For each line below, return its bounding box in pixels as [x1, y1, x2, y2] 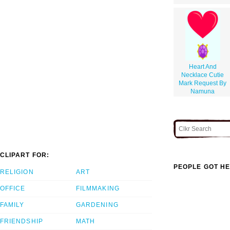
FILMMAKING [76, 185, 120, 193]
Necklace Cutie [181, 71, 224, 79]
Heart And [188, 63, 217, 70]
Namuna [190, 87, 215, 95]
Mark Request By [179, 79, 226, 87]
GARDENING [76, 201, 119, 209]
